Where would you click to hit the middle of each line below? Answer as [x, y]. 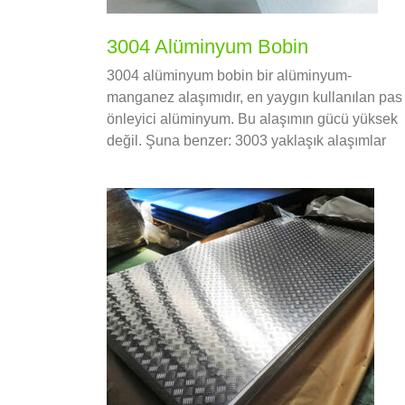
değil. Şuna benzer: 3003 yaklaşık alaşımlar [246, 141]
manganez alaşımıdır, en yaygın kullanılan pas [254, 98]
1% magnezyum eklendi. [185, 163]
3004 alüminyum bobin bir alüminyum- [229, 76]
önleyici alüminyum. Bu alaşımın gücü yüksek [252, 119]
